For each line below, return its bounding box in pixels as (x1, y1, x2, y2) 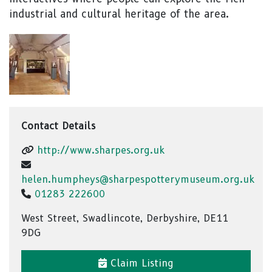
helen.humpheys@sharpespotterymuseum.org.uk (21, 174, 254, 185)
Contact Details (21, 120, 95, 132)
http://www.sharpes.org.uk (37, 144, 165, 156)
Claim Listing (107, 257, 174, 269)
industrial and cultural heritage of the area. (9, 8, 229, 20)
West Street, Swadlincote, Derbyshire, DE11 (21, 212, 228, 224)
